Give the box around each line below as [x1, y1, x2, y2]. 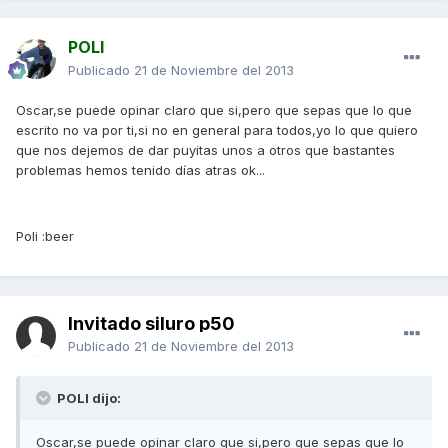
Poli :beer [16, 228, 74, 245]
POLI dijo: [54, 390, 121, 407]
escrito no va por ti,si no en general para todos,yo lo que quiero [16, 122, 418, 139]
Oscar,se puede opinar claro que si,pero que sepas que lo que [16, 102, 412, 119]
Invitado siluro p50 [68, 313, 235, 335]
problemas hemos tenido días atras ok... [16, 162, 265, 179]
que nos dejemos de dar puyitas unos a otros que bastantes [16, 142, 395, 159]
